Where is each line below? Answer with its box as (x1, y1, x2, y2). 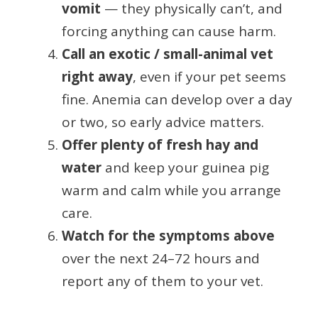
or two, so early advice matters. (62, 112, 264, 131)
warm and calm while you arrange (62, 180, 281, 199)
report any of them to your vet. (62, 271, 263, 290)
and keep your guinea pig (102, 158, 269, 177)
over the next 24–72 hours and (62, 248, 260, 268)
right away (62, 67, 133, 86)
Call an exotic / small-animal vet (62, 44, 273, 63)
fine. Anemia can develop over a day (62, 89, 292, 109)
